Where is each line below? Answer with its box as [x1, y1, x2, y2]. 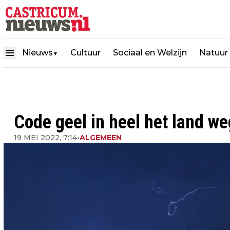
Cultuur [70, 47, 101, 57]
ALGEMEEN [80, 133, 122, 142]
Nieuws [22, 47, 53, 57]
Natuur [199, 47, 228, 57]
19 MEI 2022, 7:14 [14, 133, 77, 142]
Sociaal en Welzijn [113, 47, 187, 57]
